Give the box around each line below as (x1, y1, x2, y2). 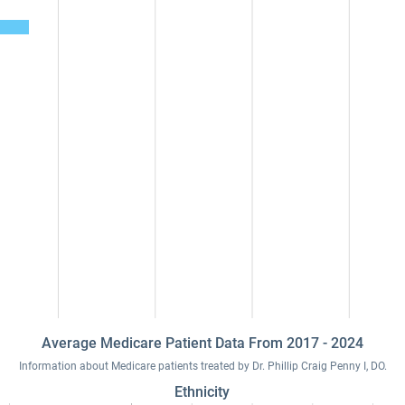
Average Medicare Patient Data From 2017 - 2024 (42, 334, 363, 352)
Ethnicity (174, 383, 231, 400)
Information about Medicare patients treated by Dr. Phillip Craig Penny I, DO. (18, 360, 387, 372)
